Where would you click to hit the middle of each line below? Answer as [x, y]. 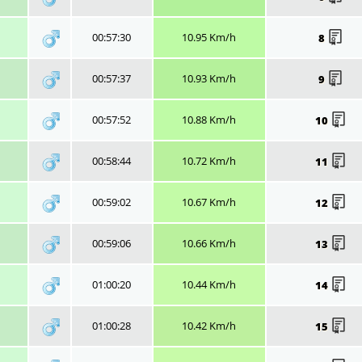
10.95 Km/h [209, 37]
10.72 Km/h [209, 160]
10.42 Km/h [209, 325]
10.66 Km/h [209, 243]
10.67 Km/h [209, 202]
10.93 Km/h [209, 78]
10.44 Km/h [209, 284]
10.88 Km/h [209, 119]
